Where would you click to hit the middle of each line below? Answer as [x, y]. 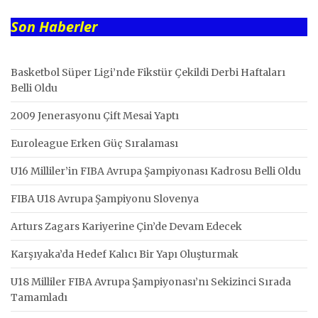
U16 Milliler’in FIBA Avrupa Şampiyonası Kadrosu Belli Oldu [156, 171]
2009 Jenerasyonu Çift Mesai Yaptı [95, 116]
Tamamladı [39, 298]
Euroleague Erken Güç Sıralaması [94, 144]
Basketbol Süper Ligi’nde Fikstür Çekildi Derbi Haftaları [148, 73]
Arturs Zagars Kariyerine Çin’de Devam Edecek [126, 227]
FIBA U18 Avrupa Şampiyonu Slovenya [105, 199]
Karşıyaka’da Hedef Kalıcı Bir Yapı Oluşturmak [125, 254]
